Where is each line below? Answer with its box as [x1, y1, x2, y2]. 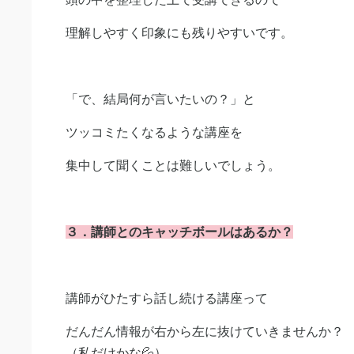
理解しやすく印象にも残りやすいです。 [66, 26, 293, 40]
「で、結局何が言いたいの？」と [66, 92, 255, 106]
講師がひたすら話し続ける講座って [66, 292, 268, 305]
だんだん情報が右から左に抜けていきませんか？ [66, 325, 344, 338]
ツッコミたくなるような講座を [66, 126, 243, 139]
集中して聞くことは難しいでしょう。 [66, 159, 281, 172]
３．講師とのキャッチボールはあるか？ [66, 225, 293, 239]
